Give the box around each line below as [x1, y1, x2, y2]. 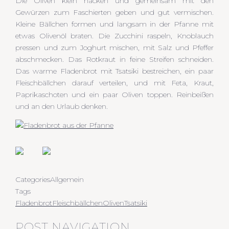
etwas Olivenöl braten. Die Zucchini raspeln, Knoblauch [15, 31, 214, 40]
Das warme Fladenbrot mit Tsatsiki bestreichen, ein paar [15, 66, 214, 76]
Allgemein [50, 174, 84, 184]
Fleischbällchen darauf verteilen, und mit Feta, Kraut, [15, 78, 214, 87]
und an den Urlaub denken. [15, 101, 108, 111]
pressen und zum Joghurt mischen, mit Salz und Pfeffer [15, 42, 214, 52]
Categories [15, 174, 50, 184]
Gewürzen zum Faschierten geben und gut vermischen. [15, 7, 214, 17]
